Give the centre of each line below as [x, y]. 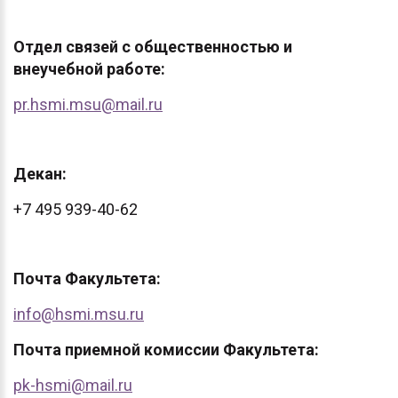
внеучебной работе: [89, 69]
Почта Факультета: [87, 279]
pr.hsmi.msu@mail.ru [88, 104]
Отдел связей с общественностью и [153, 47]
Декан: [40, 174]
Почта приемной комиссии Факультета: [166, 350]
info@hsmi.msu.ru [79, 314]
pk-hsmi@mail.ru [73, 385]
